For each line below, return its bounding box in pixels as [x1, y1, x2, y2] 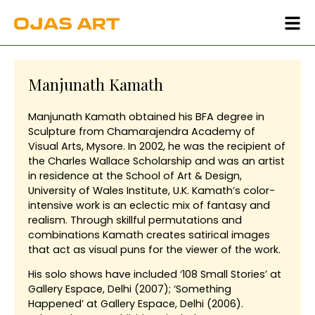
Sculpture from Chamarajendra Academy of [28, 124, 255, 139]
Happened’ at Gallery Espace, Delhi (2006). [28, 297, 243, 311]
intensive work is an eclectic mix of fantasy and [28, 198, 270, 212]
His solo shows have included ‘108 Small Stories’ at [28, 267, 281, 282]
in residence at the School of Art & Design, [28, 169, 242, 183]
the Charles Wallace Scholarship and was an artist [28, 154, 285, 168]
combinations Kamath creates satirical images [28, 228, 270, 242]
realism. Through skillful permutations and [28, 213, 242, 227]
